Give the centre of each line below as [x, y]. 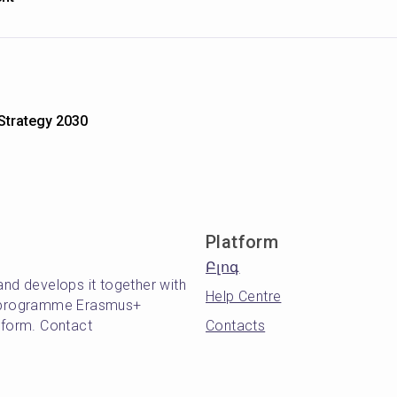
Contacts [236, 326]
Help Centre [244, 296]
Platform [242, 242]
